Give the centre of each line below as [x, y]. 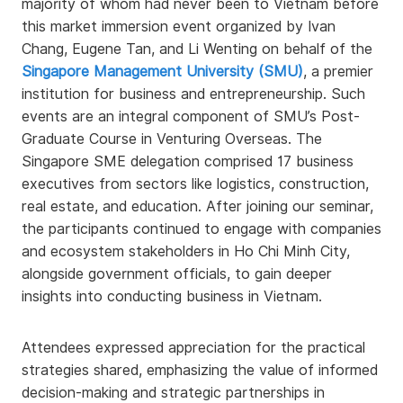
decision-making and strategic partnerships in [173, 393]
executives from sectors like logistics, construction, [195, 184]
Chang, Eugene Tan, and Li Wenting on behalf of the [197, 49]
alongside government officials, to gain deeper [177, 274]
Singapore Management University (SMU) [162, 72]
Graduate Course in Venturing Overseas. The [172, 139]
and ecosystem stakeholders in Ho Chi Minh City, [186, 251]
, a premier [338, 72]
